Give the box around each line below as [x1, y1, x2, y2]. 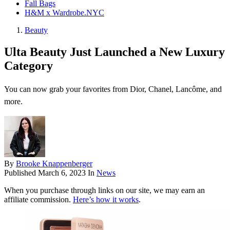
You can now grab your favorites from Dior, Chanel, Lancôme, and [4, 85, 222, 94]
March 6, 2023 [38, 168, 86, 178]
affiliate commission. [4, 195, 73, 204]
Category [4, 59, 53, 73]
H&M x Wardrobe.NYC [25, 8, 104, 17]
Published [4, 168, 38, 178]
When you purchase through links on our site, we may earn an [4, 186, 205, 195]
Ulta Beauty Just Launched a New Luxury [4, 45, 225, 59]
